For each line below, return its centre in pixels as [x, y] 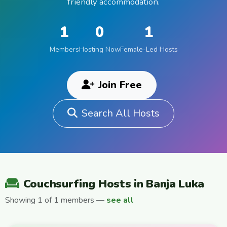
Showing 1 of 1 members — [56, 200]
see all [120, 200]
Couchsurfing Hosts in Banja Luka [114, 184]
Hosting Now [99, 50]
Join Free [120, 85]
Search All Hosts [121, 113]
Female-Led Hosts [149, 50]
